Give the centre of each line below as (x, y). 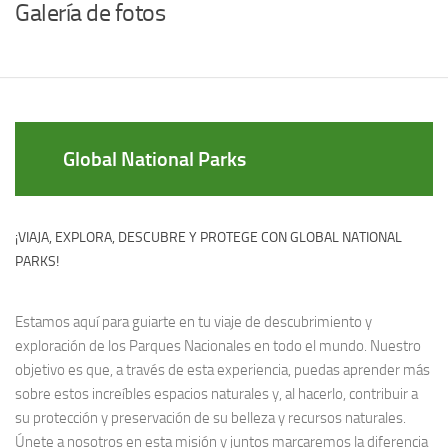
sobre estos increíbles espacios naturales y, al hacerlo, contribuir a (216, 393)
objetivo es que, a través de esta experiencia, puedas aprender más (222, 369)
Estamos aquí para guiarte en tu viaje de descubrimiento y (193, 321)
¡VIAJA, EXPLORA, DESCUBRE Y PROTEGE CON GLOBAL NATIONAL (208, 237)
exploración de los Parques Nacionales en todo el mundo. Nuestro (218, 345)
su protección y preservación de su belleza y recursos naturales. (210, 417)
